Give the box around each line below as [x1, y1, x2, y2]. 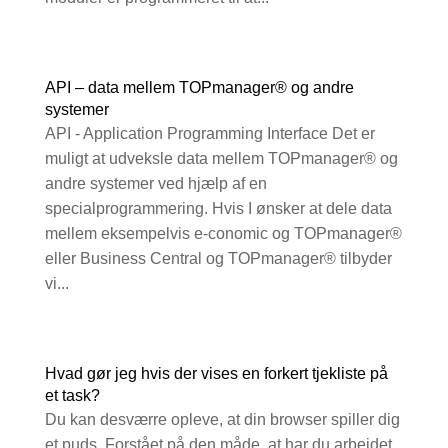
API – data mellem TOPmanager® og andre [44, 79, 354, 97]
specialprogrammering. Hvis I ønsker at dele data [44, 200, 392, 218]
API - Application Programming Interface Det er [44, 125, 375, 143]
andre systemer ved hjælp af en [44, 175, 267, 193]
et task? [44, 387, 100, 405]
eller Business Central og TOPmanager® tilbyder [44, 250, 392, 268]
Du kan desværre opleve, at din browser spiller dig [44, 411, 400, 429]
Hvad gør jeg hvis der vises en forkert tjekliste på [44, 365, 388, 383]
